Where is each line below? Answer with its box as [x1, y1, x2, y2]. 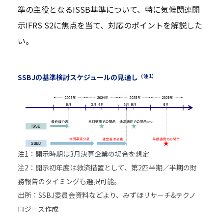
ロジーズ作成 [17, 204, 58, 214]
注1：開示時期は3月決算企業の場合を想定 [17, 149, 149, 159]
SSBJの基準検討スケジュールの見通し [17, 72, 138, 82]
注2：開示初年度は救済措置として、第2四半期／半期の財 [17, 163, 197, 173]
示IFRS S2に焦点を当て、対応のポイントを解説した [17, 19, 202, 31]
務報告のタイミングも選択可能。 [17, 176, 121, 187]
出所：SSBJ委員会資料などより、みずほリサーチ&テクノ [17, 190, 196, 200]
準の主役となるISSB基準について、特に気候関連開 [17, 3, 200, 15]
